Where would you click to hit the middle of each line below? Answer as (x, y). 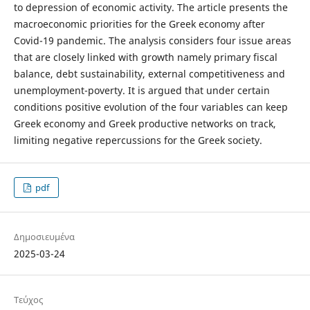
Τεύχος (28, 300)
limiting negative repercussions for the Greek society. (138, 140)
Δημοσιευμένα (44, 237)
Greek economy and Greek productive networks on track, (145, 124)
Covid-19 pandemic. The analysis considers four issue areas (152, 41)
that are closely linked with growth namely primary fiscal (145, 57)
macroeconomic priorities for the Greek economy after (139, 24)
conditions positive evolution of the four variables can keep (151, 107)
